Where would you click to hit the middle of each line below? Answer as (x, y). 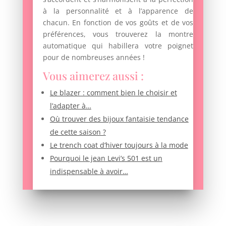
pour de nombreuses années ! (94, 57)
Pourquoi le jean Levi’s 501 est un (106, 158)
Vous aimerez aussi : (93, 75)
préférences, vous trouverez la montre (118, 34)
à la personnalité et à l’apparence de (118, 11)
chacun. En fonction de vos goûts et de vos (118, 22)
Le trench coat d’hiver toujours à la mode (119, 145)
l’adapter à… (70, 105)
